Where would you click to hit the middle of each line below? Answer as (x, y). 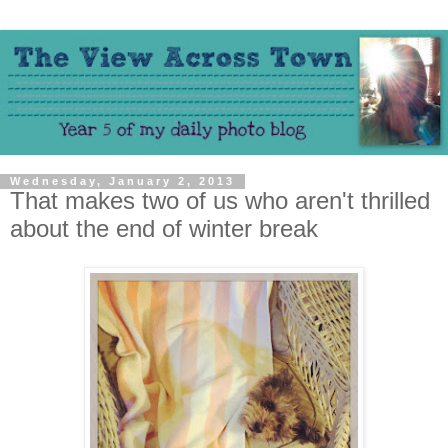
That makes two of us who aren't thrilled (220, 201)
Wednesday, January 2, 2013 (122, 181)
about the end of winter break (164, 229)
